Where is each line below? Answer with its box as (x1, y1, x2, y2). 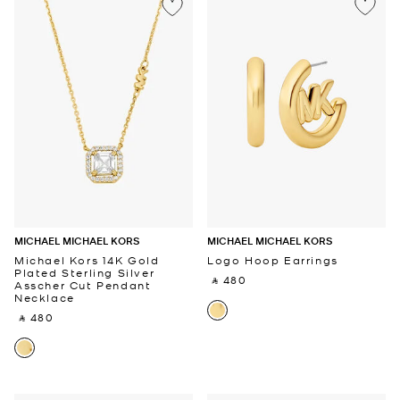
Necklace (14, 290, 75, 304)
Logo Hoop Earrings (207, 253, 338, 267)
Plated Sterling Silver (14, 265, 155, 279)
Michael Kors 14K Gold (14, 253, 160, 267)
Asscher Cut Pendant (14, 278, 152, 292)
